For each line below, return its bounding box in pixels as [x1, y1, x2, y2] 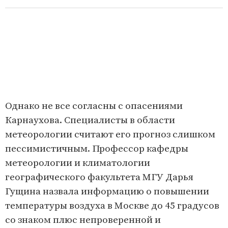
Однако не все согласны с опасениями [5, 100, 183, 112]
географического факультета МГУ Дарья [5, 172, 193, 184]
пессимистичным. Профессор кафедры [5, 143, 188, 155]
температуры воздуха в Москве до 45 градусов [5, 200, 219, 212]
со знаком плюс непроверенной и [5, 214, 161, 226]
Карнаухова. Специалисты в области [5, 115, 175, 127]
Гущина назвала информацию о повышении [5, 186, 209, 198]
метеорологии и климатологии [5, 157, 150, 169]
